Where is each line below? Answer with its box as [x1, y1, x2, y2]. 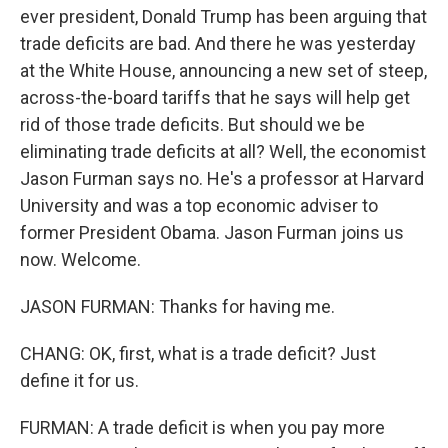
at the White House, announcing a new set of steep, [20, 60, 427, 81]
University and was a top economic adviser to [20, 195, 378, 216]
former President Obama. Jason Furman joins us [20, 222, 404, 243]
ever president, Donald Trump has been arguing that [20, 6, 427, 27]
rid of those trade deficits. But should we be [20, 114, 365, 135]
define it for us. [20, 370, 139, 391]
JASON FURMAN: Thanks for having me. [20, 296, 335, 317]
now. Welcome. [20, 249, 141, 270]
